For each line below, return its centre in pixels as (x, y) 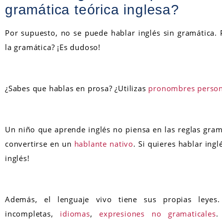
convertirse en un (40, 143)
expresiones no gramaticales (158, 213)
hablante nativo (104, 143)
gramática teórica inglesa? (92, 9)
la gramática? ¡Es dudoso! (53, 47)
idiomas (75, 213)
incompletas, (33, 213)
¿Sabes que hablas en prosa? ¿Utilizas (77, 88)
